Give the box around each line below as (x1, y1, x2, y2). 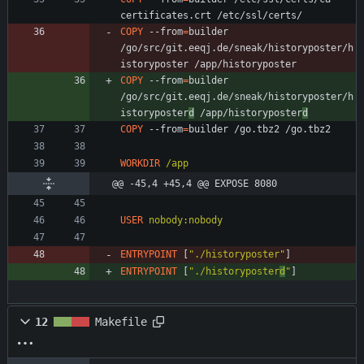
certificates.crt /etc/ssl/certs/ (120, 10, 302, 22)
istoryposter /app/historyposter (120, 58, 297, 71)
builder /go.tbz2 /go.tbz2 (188, 123, 331, 136)
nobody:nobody (149, 214, 223, 227)
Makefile (95, 315, 147, 329)
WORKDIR (120, 158, 160, 170)
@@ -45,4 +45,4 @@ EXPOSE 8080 (112, 178, 277, 190)
